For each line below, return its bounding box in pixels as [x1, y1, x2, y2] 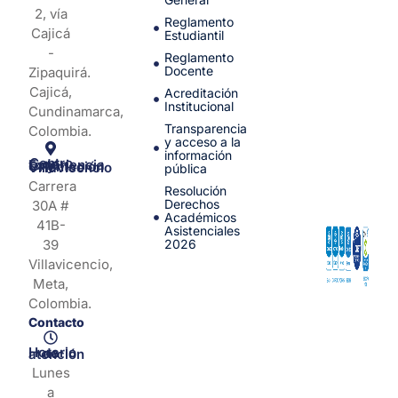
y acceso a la [164, 134, 242, 150]
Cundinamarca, [28, 103, 124, 121]
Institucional [164, 99, 235, 115]
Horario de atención [28, 346, 85, 363]
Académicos [164, 210, 237, 226]
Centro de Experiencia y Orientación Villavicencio [28, 159, 113, 177]
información [164, 147, 233, 163]
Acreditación [164, 85, 239, 101]
